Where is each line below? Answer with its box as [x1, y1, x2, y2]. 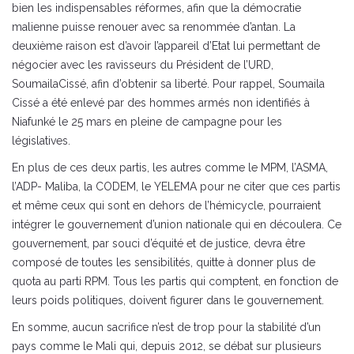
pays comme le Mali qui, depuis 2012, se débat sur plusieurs [12, 339, 322, 352]
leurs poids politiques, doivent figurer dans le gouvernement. [12, 293, 324, 307]
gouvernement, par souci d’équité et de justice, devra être [12, 236, 305, 250]
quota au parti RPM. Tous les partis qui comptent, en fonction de [12, 274, 338, 288]
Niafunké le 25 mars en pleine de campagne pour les [12, 115, 282, 128]
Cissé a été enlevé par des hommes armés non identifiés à [12, 96, 310, 109]
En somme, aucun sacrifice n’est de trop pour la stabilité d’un [12, 320, 321, 333]
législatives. [12, 134, 70, 147]
